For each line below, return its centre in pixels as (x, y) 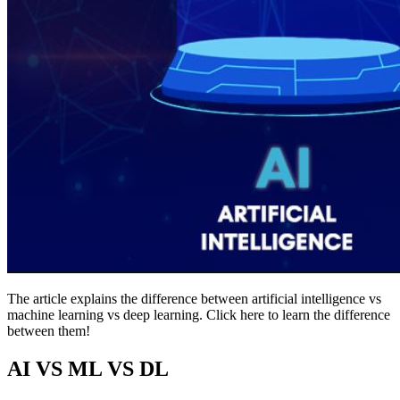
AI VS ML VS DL (88, 368)
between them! (49, 330)
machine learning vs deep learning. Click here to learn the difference (199, 314)
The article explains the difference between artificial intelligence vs (194, 298)
